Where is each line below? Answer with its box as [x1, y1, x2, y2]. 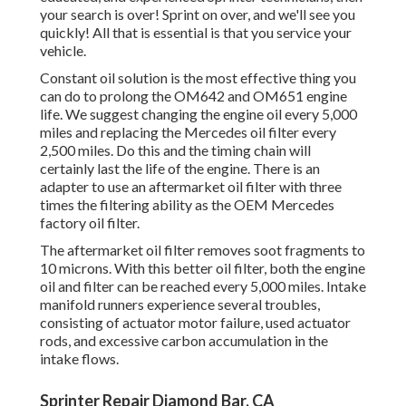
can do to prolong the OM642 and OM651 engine [40, 87, 347, 105]
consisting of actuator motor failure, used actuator [40, 314, 351, 332]
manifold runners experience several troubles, [40, 295, 320, 314]
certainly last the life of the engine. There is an [40, 159, 320, 178]
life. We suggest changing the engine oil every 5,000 [40, 105, 357, 123]
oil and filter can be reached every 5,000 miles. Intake [40, 277, 366, 295]
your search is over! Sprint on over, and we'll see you [40, 5, 355, 24]
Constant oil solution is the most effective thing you [40, 69, 356, 87]
